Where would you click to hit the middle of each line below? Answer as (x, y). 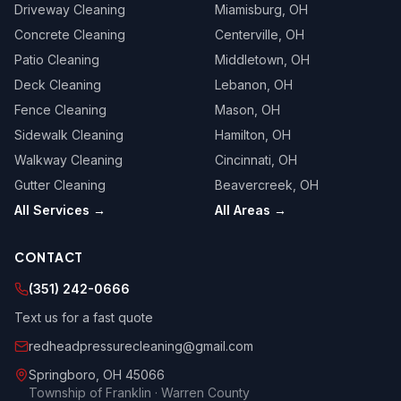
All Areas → (251, 210)
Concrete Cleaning (70, 34)
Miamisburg (248, 9)
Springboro (62, 375)
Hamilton (240, 135)
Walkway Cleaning (68, 160)
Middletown (249, 60)
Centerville (247, 34)
